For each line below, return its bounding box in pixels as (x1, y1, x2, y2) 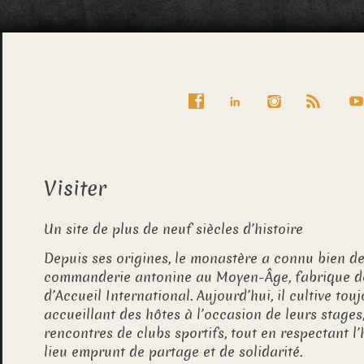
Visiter (44, 175, 107, 203)
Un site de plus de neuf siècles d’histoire (44, 220, 304, 239)
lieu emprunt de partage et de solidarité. (44, 343, 303, 362)
